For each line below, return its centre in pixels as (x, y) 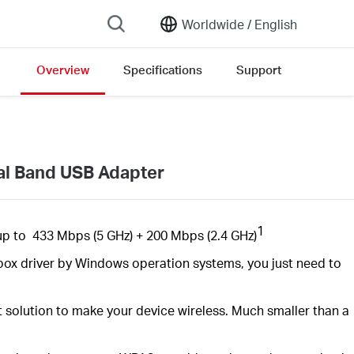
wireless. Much (222, 311)
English (274, 24)
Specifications (163, 70)
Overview (63, 70)
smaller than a (308, 311)
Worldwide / (217, 24)
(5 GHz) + (119, 235)
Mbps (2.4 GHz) (212, 235)
